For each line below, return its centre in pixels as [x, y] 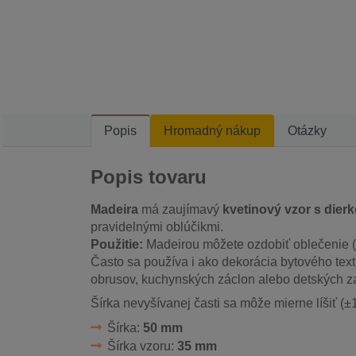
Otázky [307, 131]
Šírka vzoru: [142, 346]
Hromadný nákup [212, 131]
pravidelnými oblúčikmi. [157, 227]
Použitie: [117, 245]
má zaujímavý [180, 210]
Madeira [114, 210]
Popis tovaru [149, 177]
